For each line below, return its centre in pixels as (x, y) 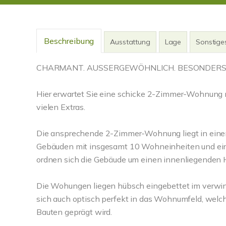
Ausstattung (130, 42)
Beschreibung (69, 41)
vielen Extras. (61, 107)
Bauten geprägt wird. (74, 212)
